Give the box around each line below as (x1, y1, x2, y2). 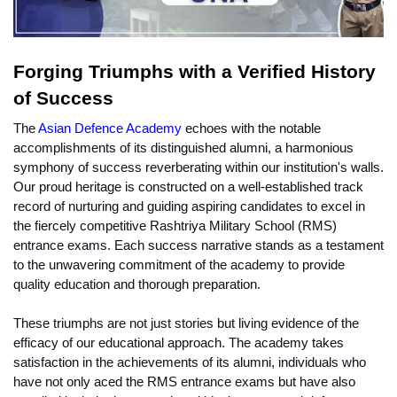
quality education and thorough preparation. (13, 277, 261, 292)
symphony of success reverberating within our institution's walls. (13, 160, 384, 175)
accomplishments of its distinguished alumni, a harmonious (13, 141, 354, 156)
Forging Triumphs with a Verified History (13, 61, 376, 83)
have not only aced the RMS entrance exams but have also (13, 375, 355, 390)
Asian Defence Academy (38, 121, 182, 136)
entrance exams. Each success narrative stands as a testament (13, 238, 384, 253)
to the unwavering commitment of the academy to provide (13, 258, 345, 273)
